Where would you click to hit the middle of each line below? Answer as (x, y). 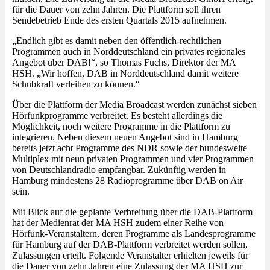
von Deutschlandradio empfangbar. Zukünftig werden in (119, 169)
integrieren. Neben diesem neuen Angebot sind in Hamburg (125, 137)
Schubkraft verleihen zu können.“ (76, 84)
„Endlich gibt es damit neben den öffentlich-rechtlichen (117, 40)
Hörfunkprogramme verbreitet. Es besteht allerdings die (117, 115)
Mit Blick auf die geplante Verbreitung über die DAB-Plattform (132, 212)
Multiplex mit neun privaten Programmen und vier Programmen (133, 159)
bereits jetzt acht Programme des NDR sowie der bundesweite (130, 148)
